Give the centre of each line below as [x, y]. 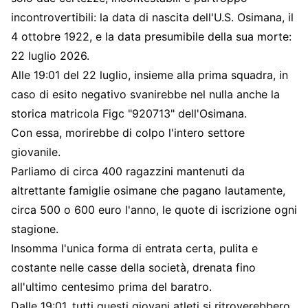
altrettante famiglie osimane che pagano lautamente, [148, 190]
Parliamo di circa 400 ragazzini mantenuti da [128, 171]
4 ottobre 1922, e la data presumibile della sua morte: [151, 36]
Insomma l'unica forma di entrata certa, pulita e [134, 248]
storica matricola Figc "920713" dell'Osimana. [131, 113]
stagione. [36, 229]
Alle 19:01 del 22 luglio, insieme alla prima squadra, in [150, 75]
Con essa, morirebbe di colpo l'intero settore [128, 132]
